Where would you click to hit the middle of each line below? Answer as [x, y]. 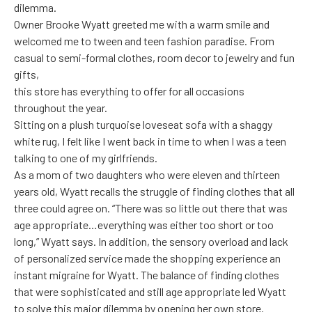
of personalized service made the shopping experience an [147, 258]
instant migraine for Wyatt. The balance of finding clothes [147, 275]
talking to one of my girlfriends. [86, 158]
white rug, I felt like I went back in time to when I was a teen [150, 141]
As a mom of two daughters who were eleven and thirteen [147, 175]
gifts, [26, 75]
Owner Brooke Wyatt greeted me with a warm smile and [142, 24]
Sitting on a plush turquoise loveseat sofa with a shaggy [143, 125]
